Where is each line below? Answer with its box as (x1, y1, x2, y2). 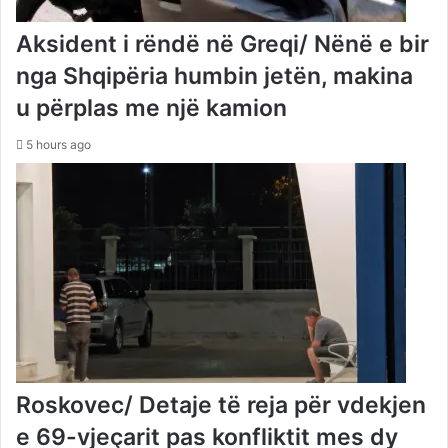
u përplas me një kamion (16, 93, 287, 122)
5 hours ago (26, 136, 91, 152)
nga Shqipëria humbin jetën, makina (16, 61, 413, 90)
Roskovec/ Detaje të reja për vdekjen (16, 390, 426, 419)
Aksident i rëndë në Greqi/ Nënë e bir (16, 29, 429, 58)
